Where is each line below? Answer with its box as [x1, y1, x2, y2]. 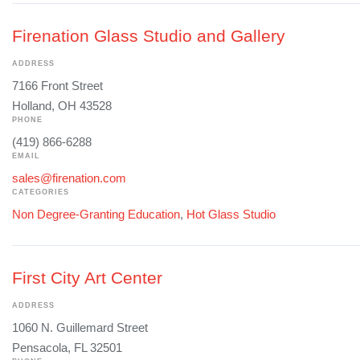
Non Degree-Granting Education [12, 207, 180, 222]
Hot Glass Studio [186, 207, 276, 222]
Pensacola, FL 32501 [12, 341, 122, 355]
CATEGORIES [12, 188, 69, 197]
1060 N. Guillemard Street [12, 321, 148, 335]
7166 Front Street [12, 79, 103, 93]
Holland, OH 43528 [12, 99, 112, 113]
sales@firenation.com [12, 171, 126, 186]
